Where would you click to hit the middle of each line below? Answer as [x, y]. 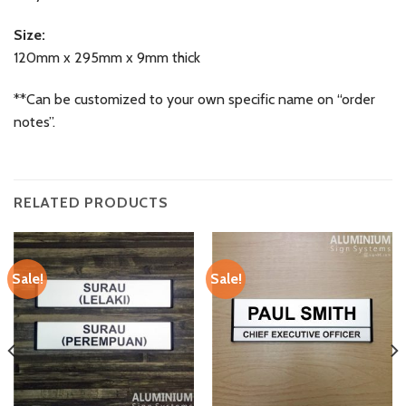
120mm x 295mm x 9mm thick [107, 57]
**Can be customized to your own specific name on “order [194, 99]
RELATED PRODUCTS [91, 202]
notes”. [36, 121]
